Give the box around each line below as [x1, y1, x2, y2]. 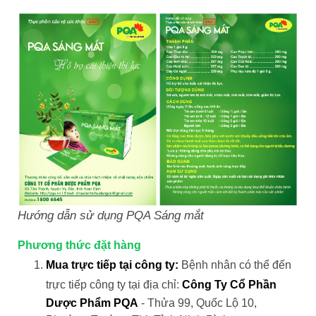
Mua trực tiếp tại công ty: [46, 259, 178, 272]
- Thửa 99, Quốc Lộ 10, [138, 297, 257, 310]
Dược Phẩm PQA [46, 297, 138, 310]
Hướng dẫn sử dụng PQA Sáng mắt [18, 209, 204, 223]
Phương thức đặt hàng [18, 239, 141, 252]
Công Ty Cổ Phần [182, 279, 276, 291]
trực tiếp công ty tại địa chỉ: [46, 279, 182, 291]
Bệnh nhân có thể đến [178, 259, 291, 272]
